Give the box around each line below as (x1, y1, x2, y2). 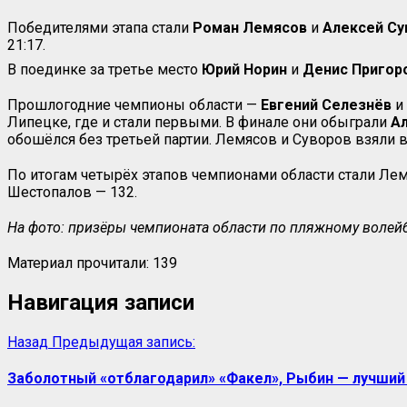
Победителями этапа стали (7, 18, 193, 36)
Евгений (261, 95, 318, 114)
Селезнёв (322, 95, 392, 114)
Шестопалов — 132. (7, 183, 137, 201)
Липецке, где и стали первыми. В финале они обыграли (7, 113, 391, 131)
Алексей (323, 18, 383, 36)
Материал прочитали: (7, 253, 149, 272)
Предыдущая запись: (52, 333, 195, 351)
